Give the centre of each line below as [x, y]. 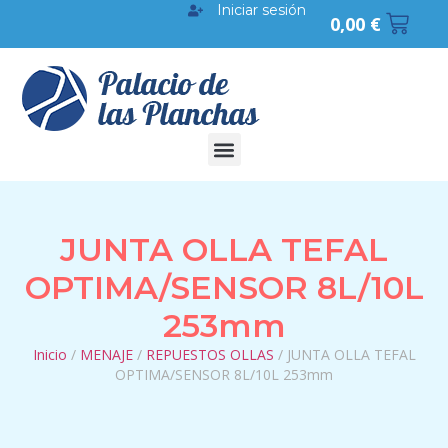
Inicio [49, 354]
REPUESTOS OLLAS [209, 354]
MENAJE [106, 354]
